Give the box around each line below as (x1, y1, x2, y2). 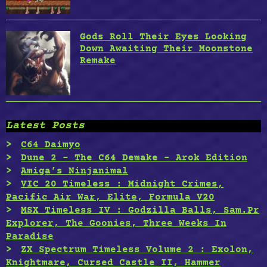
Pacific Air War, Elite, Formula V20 (6, 192, 215, 203)
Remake (80, 55, 116, 67)
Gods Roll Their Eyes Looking (80, 32, 247, 43)
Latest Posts (6, 120, 85, 132)
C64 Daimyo (21, 139, 80, 151)
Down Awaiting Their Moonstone (80, 44, 253, 55)
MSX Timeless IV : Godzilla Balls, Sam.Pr (21, 205, 259, 216)
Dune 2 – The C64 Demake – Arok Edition (21, 153, 247, 164)
